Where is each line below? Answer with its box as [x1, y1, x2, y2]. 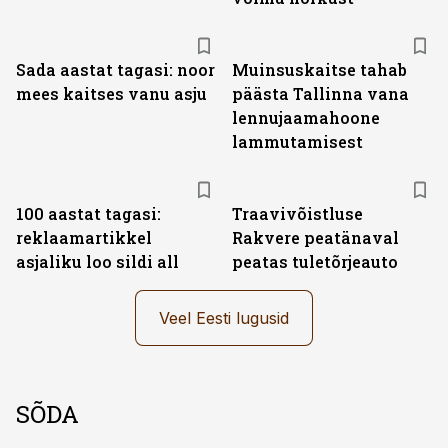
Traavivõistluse [232, 203, 363, 224]
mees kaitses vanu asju [16, 83, 207, 104]
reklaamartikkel [16, 227, 152, 248]
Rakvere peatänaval [232, 227, 399, 248]
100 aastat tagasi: [16, 203, 161, 224]
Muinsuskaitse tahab [232, 59, 407, 80]
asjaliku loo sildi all [16, 251, 179, 272]
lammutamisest [232, 131, 363, 152]
